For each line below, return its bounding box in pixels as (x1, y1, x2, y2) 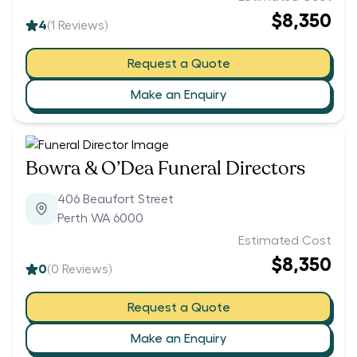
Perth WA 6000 (57, 212, 143, 226)
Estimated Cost (238, 234, 331, 248)
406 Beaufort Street (57, 193, 174, 206)
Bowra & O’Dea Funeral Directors (25, 155, 305, 182)
